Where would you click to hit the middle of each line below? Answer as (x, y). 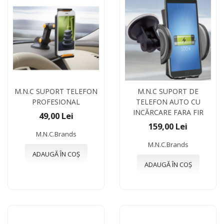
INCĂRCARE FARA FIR (168, 112)
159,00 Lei (168, 126)
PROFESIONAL (56, 101)
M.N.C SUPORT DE (168, 91)
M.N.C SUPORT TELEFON (56, 91)
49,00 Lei (56, 115)
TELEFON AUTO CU (168, 101)
